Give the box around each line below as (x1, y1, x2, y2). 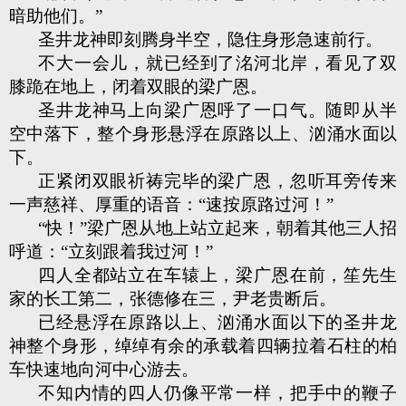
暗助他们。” (9, 6, 102, 25)
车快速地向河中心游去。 (9, 360, 198, 379)
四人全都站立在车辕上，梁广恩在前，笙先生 (38, 266, 397, 285)
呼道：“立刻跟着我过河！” (9, 242, 213, 261)
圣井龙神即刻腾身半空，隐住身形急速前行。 (38, 30, 382, 49)
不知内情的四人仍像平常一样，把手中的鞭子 (38, 383, 397, 402)
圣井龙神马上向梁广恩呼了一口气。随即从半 (38, 101, 397, 120)
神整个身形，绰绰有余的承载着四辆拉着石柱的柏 (9, 336, 397, 355)
